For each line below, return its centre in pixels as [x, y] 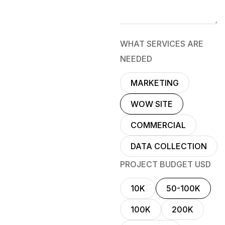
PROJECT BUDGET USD [165, 164]
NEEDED [136, 59]
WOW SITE [152, 104]
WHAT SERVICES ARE [162, 43]
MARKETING [155, 83]
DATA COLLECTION [169, 146]
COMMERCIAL [158, 125]
